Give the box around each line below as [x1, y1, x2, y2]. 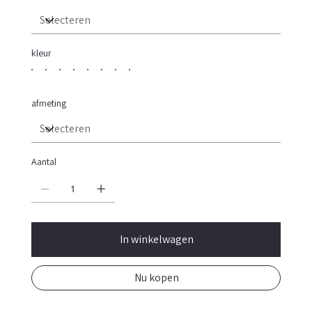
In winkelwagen [120, 232, 194, 247]
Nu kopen [134, 270, 179, 286]
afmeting [31, 97, 66, 110]
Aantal [31, 155, 56, 169]
